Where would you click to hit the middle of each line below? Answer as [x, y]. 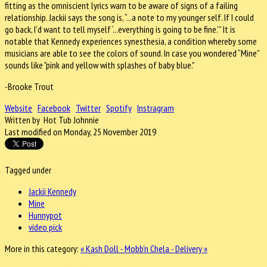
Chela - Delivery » [179, 248]
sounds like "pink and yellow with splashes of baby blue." [100, 65]
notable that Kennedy [43, 41]
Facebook [54, 108]
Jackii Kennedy [52, 191]
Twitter [88, 108]
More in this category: [42, 248]
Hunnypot [45, 215]
